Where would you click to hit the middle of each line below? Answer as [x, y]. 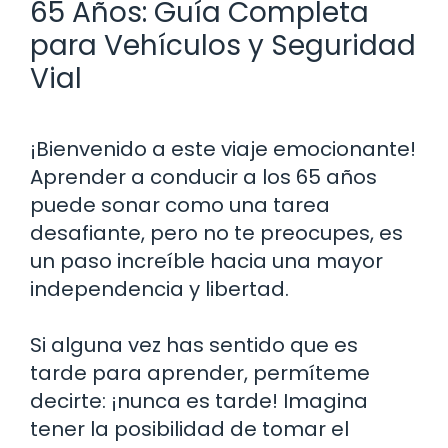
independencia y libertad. [159, 288]
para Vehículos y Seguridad [223, 45]
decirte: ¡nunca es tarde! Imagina [199, 400]
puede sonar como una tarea [180, 204]
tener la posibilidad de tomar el [189, 428]
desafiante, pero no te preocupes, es [216, 232]
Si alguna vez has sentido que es [194, 344]
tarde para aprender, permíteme [200, 372]
